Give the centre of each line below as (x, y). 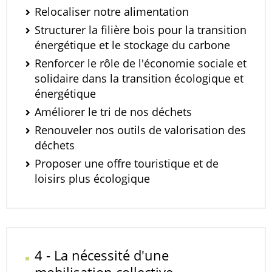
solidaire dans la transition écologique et (139, 78)
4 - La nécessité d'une (102, 255)
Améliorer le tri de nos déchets (113, 112)
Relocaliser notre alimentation (112, 12)
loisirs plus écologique (92, 178)
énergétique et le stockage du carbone (132, 45)
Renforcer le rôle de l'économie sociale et (141, 63)
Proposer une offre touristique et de (127, 163)
